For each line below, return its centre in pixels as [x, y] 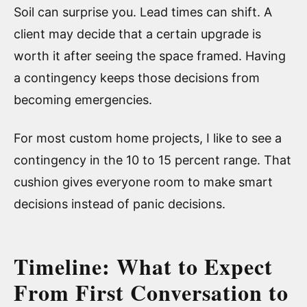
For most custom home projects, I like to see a [148, 138]
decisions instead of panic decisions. [120, 204]
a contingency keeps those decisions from [137, 77]
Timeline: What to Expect [143, 266]
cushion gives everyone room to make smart [143, 182]
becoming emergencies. [83, 99]
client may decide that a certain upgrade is [137, 34]
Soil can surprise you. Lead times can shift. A [143, 12]
